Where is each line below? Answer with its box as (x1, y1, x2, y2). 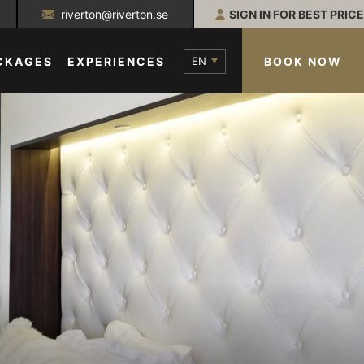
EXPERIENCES (67, 54, 165, 68)
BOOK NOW (264, 54, 342, 68)
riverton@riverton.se (61, 7, 168, 21)
